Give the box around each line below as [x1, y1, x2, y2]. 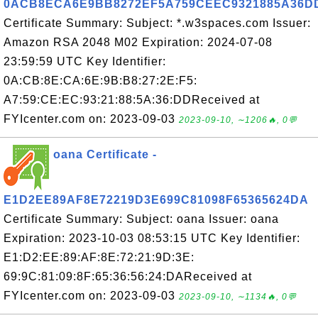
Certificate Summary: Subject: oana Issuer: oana [4, 213, 279, 225]
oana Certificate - [53, 148, 157, 160]
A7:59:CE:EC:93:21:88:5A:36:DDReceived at [4, 94, 260, 106]
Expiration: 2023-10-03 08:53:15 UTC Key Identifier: [4, 232, 300, 244]
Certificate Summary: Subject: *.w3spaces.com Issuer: [4, 17, 311, 29]
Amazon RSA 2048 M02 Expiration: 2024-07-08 [4, 36, 273, 48]
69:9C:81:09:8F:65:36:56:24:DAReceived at [4, 270, 252, 283]
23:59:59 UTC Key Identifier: [4, 55, 166, 67]
